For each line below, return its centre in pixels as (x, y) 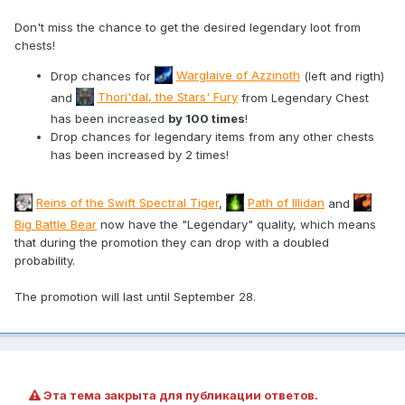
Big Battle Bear (56, 224)
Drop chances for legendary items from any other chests (212, 136)
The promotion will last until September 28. (135, 296)
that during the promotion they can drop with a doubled (172, 242)
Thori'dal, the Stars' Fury (168, 97)
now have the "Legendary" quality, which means (236, 224)
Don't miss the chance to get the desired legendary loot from (188, 27)
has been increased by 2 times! (140, 154)
